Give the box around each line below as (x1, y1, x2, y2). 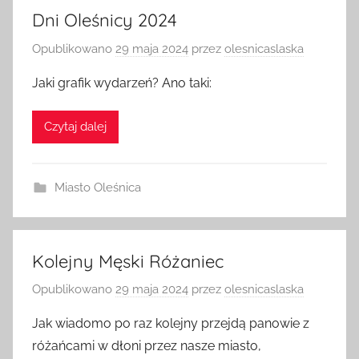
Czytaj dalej (44, 123, 107, 138)
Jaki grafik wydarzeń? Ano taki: (32, 78, 212, 94)
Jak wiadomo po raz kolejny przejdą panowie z (32, 319, 309, 335)
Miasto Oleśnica (54, 183, 141, 198)
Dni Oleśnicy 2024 (32, 12, 177, 35)
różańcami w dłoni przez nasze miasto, (32, 341, 261, 357)
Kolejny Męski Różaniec (32, 252, 224, 276)
